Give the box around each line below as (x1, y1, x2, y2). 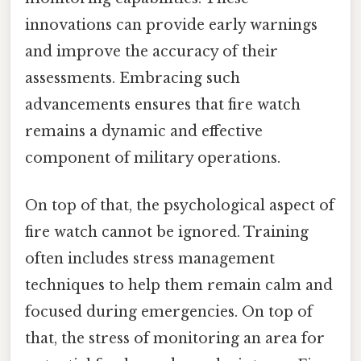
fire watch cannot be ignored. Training (25, 223, 309, 242)
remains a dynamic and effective (25, 122, 263, 140)
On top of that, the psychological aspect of (25, 197, 334, 215)
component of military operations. (25, 148, 280, 167)
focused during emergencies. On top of (25, 303, 313, 322)
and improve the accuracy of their (25, 42, 278, 60)
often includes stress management (25, 250, 275, 268)
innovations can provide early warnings (25, 15, 317, 34)
